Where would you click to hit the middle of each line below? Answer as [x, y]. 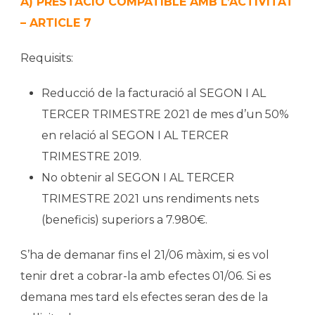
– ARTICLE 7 [56, 22]
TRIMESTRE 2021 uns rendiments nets [150, 198]
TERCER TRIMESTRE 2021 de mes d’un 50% [165, 114]
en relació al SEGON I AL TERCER [135, 135]
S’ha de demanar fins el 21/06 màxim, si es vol [145, 255]
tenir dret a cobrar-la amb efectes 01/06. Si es [146, 276]
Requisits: [47, 58]
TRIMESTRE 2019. [91, 156]
